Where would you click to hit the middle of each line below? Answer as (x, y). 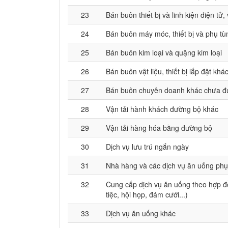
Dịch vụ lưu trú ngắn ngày (147, 147)
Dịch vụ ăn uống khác (141, 213)
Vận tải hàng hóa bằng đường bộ (159, 128)
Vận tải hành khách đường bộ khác (162, 109)
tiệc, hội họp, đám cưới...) (147, 194)
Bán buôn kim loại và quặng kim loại (164, 52)
